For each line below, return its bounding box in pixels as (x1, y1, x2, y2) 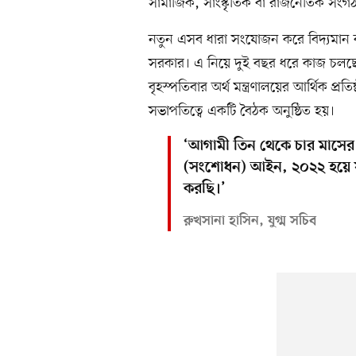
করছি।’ (183, 180, 226, 199)
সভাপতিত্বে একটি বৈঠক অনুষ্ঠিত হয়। (149, 102, 335, 122)
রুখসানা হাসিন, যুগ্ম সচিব (183, 214, 316, 230)
